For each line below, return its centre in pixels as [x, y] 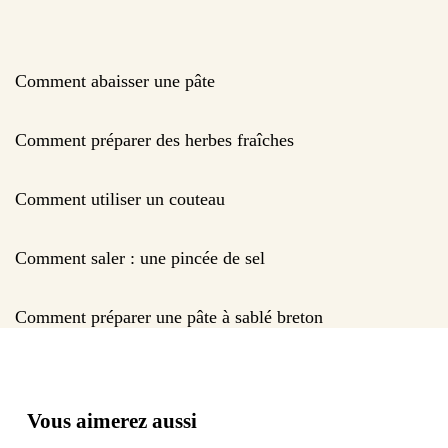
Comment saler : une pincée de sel [140, 257]
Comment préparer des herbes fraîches [154, 139]
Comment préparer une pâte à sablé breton [169, 316]
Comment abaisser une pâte [115, 80]
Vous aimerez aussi [112, 420]
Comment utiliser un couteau [120, 198]
